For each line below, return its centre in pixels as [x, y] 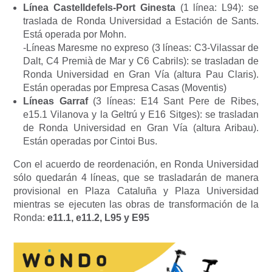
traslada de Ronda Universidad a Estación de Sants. [141, 21]
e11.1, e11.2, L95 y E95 [97, 218]
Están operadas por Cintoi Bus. [90, 141]
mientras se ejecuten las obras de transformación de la [136, 205]
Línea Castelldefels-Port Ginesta [99, 8]
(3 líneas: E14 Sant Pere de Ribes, [173, 101]
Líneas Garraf [56, 101]
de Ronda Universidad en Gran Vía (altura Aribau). [141, 128]
